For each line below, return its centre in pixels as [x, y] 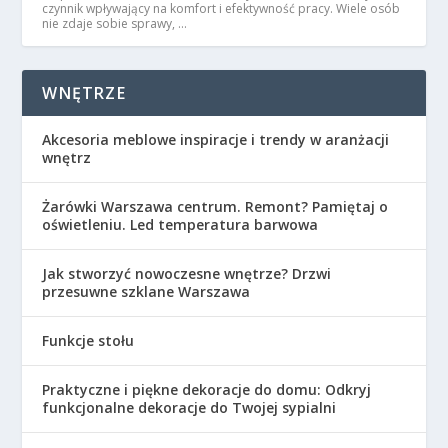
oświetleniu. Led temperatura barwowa [180, 224]
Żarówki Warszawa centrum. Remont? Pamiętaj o [215, 206]
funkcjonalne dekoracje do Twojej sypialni [189, 407]
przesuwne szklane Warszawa [146, 291]
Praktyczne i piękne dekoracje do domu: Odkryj [207, 389]
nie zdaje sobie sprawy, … [115, 23]
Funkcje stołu [88, 340]
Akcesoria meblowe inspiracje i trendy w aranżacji [216, 139]
